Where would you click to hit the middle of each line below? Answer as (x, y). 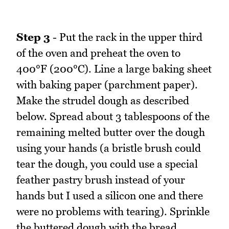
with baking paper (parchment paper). (107, 84)
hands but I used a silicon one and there (110, 195)
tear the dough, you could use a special (107, 164)
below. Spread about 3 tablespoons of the (113, 116)
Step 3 (33, 37)
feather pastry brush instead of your (101, 179)
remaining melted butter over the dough (111, 132)
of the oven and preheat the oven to (98, 53)
